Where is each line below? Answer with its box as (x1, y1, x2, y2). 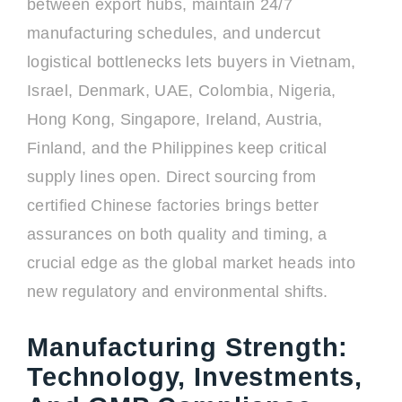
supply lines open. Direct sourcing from (27, 168, 317, 186)
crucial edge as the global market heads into (27, 254, 356, 272)
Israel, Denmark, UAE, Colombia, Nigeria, (27, 82, 336, 100)
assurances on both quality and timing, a (27, 225, 328, 243)
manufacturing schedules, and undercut (27, 24, 320, 42)
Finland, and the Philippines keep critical (27, 139, 328, 157)
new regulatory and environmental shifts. (27, 283, 328, 301)
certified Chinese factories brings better (27, 197, 319, 214)
